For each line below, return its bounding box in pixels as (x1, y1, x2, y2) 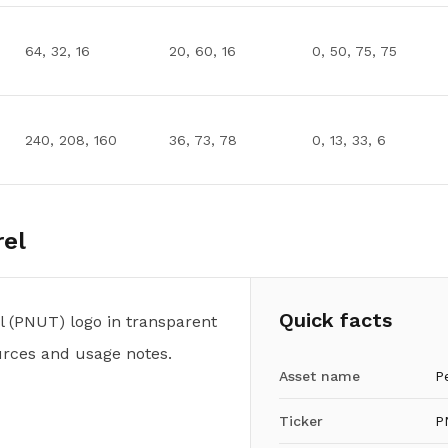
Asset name (278, 368, 360, 384)
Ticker (278, 413, 323, 429)
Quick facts (278, 308, 392, 332)
